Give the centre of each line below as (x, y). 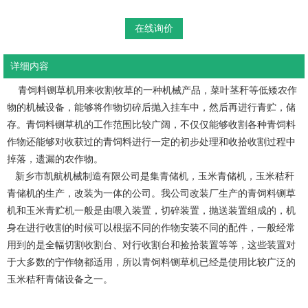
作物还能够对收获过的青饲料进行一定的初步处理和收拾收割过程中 (151, 142)
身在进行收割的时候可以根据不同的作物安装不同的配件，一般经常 (151, 228)
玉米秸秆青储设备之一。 (60, 279)
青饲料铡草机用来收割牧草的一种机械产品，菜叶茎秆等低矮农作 (152, 90)
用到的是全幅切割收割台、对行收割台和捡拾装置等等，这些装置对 (151, 245)
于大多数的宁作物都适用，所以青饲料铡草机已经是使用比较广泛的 (151, 262)
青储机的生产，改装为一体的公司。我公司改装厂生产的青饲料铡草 (151, 193)
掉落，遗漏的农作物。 (55, 159)
